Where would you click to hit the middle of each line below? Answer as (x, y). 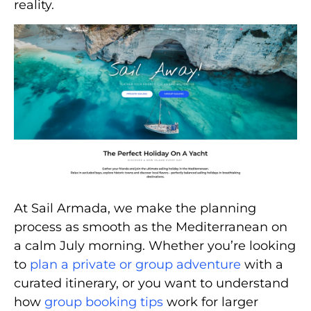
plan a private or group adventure (135, 264)
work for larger (211, 302)
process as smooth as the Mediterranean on (151, 227)
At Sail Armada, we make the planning (135, 208)
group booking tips (104, 302)
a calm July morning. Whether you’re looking (155, 245)
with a (262, 264)
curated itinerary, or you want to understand (151, 283)
